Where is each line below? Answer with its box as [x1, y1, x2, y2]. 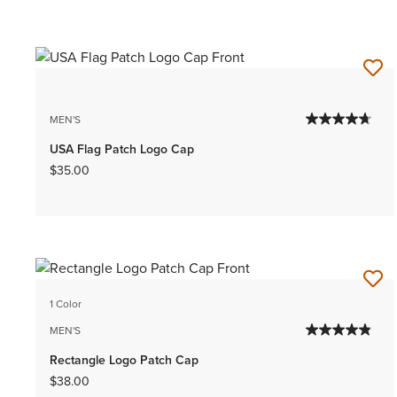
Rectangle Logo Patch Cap [50, 350, 198, 370]
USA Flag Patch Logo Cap [50, 139, 194, 159]
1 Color [50, 295, 82, 312]
